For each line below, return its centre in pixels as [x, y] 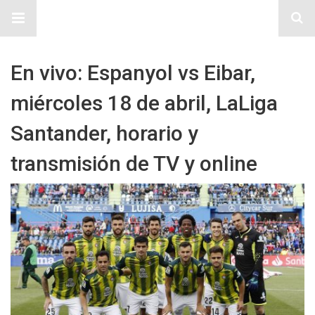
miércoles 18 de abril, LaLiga [144, 103]
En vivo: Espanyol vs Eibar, [133, 73]
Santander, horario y [104, 133]
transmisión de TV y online [134, 163]
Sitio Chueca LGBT [157, 18]
